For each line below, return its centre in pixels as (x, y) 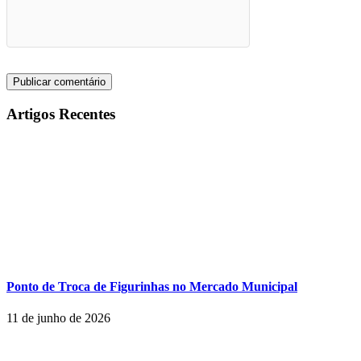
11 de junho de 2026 (58, 317)
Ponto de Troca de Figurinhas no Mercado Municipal (152, 286)
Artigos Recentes (61, 114)
